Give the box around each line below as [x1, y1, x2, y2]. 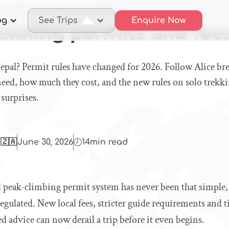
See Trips [38, 16, 78, 25]
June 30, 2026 [17, 138, 74, 147]
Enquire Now [131, 16, 186, 25]
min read [90, 138, 128, 147]
